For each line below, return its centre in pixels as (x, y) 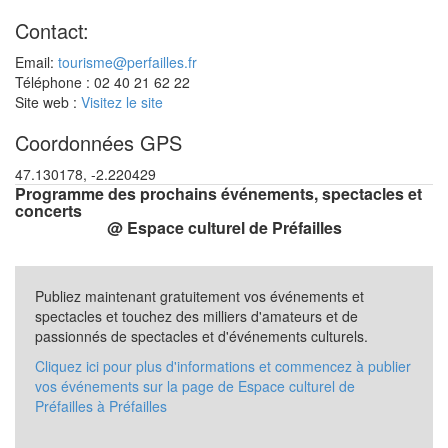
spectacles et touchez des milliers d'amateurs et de (196, 315)
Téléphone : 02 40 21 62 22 (102, 81)
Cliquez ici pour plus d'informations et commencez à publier (223, 365)
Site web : (48, 101)
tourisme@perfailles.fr (127, 61)
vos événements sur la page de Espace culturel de (195, 385)
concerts (48, 210)
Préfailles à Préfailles (101, 405)
